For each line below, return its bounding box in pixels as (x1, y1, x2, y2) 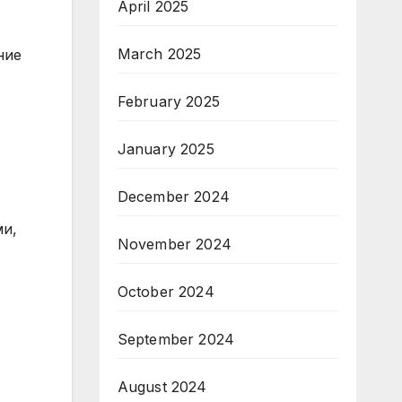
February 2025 (117, 92, 221, 110)
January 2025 (117, 140, 214, 158)
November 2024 (117, 235, 232, 253)
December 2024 (117, 188, 231, 205)
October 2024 (117, 283, 214, 301)
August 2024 (117, 378, 207, 396)
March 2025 (117, 45, 202, 63)
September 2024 (117, 330, 235, 348)
